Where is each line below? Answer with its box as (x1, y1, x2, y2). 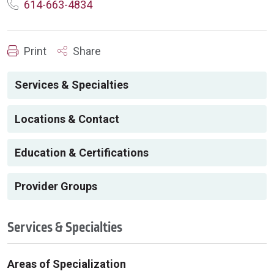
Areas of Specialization (7, 257, 126, 270)
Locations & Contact (15, 112, 119, 125)
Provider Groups (15, 180, 97, 193)
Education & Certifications (15, 146, 149, 159)
